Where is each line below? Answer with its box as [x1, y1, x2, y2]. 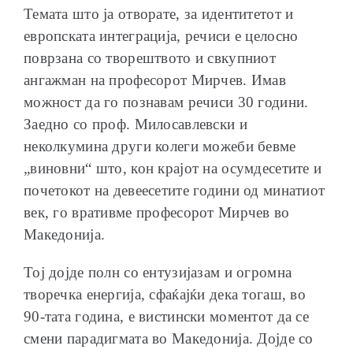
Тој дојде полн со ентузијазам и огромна [24, 263, 292, 281]
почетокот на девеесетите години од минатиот [24, 181, 325, 199]
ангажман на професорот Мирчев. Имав [24, 71, 286, 88]
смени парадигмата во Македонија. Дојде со [24, 329, 314, 347]
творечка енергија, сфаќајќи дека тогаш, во [24, 285, 306, 303]
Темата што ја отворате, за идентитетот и [24, 5, 294, 22]
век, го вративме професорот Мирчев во [24, 203, 290, 221]
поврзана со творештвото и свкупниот [24, 49, 276, 66]
